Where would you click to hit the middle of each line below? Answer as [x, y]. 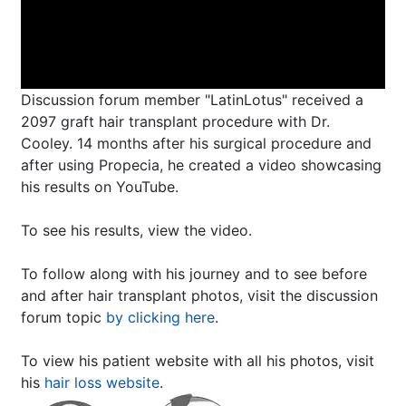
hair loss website [102, 383]
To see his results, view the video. [136, 231]
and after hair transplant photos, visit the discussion [199, 296]
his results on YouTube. [100, 187]
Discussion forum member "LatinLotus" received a [192, 100]
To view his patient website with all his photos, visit [198, 361]
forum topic [63, 318]
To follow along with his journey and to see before [194, 274]
